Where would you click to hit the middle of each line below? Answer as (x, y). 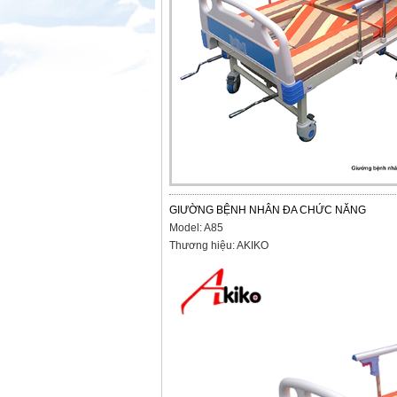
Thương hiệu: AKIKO (219, 245)
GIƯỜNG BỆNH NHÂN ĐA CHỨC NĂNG (268, 210)
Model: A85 (196, 228)
